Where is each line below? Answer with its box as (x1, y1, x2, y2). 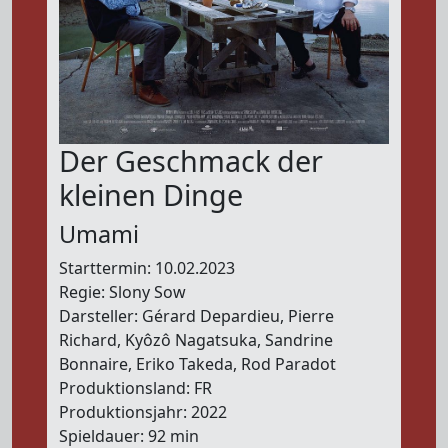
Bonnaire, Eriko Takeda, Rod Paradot (59, 353, 337, 376)
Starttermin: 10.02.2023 (59, 257, 236, 280)
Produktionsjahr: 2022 (59, 401, 228, 424)
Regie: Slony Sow (59, 281, 187, 304)
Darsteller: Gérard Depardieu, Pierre (59, 305, 335, 328)
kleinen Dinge (59, 175, 244, 215)
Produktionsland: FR (59, 377, 213, 400)
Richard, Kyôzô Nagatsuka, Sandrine (59, 329, 334, 352)
